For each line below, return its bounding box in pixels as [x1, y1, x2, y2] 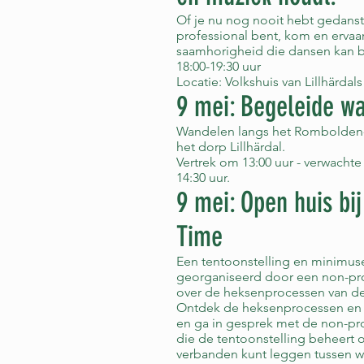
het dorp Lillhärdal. [176, 139, 285, 154]
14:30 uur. [176, 170, 230, 185]
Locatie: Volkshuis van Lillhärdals [176, 74, 362, 89]
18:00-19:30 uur [176, 58, 261, 74]
